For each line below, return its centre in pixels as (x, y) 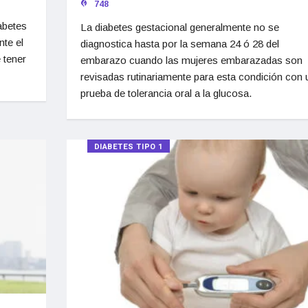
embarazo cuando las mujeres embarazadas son (191, 60)
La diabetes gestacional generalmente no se (179, 27)
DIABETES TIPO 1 (128, 147)
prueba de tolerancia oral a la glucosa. (166, 93)
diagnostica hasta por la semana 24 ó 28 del (179, 44)
